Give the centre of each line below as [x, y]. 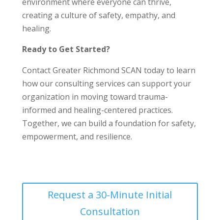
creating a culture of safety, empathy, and [98, 15]
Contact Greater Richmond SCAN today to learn [109, 70]
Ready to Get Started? [66, 49]
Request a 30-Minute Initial [110, 194]
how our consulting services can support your [106, 83]
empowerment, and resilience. [77, 136]
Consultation [110, 211]
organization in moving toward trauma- [95, 96]
